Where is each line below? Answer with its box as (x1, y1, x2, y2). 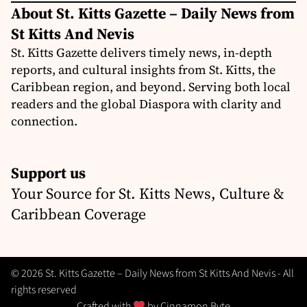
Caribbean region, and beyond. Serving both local (11, 78, 291, 96)
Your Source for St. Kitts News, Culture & (11, 183, 284, 204)
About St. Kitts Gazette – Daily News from (11, 3, 295, 24)
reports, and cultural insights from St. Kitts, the (11, 61, 275, 79)
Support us (11, 162, 86, 184)
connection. (11, 112, 77, 130)
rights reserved (11, 282, 77, 298)
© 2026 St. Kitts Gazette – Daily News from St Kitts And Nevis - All (11, 266, 294, 282)
